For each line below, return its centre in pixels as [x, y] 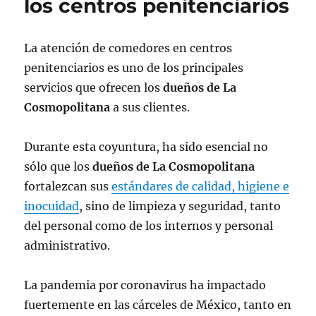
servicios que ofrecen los [94, 87]
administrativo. [67, 245]
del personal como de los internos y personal [149, 226]
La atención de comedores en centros [128, 48]
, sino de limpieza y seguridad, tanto [180, 206]
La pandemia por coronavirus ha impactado [145, 285]
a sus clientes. [150, 107]
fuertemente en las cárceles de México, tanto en [158, 305]
